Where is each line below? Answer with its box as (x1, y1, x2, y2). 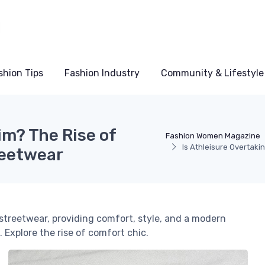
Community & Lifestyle (161, 67, 264, 79)
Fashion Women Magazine (165, 131, 260, 140)
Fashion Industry (64, 67, 140, 79)
